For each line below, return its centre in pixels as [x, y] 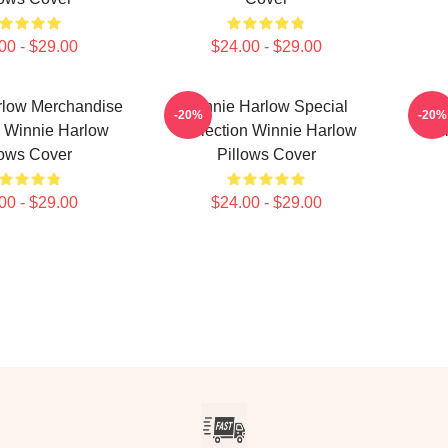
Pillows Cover [266, 154]
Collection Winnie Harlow [266, 130]
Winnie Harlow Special [266, 106]
